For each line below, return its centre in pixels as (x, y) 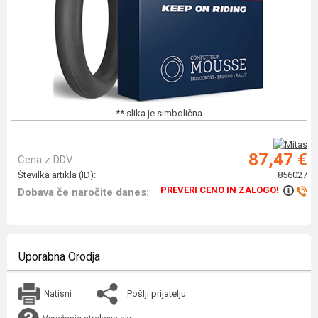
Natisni (57, 294)
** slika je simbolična (159, 114)
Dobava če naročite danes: (83, 193)
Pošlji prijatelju (156, 293)
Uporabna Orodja (59, 257)
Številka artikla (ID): (57, 175)
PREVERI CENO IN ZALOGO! (219, 190)
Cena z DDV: (46, 160)
